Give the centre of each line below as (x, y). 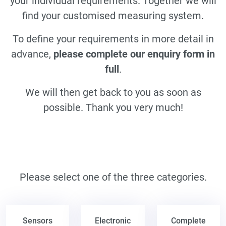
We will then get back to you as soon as (113, 92)
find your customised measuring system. (113, 15)
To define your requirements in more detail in (113, 39)
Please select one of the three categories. (113, 177)
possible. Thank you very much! (113, 107)
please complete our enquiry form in (134, 54)
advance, (32, 54)
